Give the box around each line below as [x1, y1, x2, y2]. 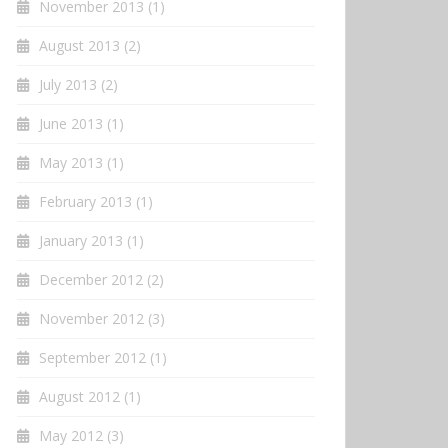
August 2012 [39, 386, 120, 406]
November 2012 [39, 308, 144, 328]
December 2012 [39, 269, 143, 289]
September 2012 [39, 347, 146, 367]
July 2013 [39, 74, 97, 94]
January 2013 [39, 230, 123, 250]
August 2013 [39, 35, 120, 55]
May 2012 [39, 425, 103, 445]
